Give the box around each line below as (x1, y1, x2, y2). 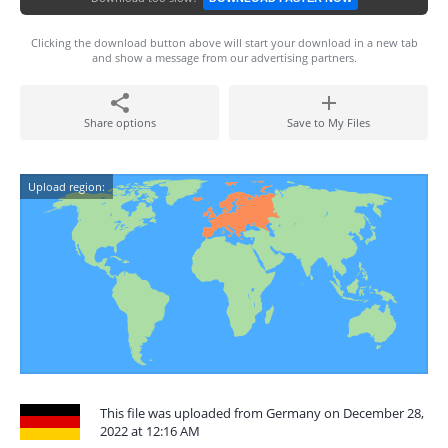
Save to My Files (287, 115, 370, 130)
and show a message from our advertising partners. (91, 50, 357, 65)
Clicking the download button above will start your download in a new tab (30, 35, 418, 50)
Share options (83, 115, 156, 130)
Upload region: (28, 179, 105, 194)
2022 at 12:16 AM (100, 422, 200, 440)
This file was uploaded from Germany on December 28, (100, 404, 424, 422)
